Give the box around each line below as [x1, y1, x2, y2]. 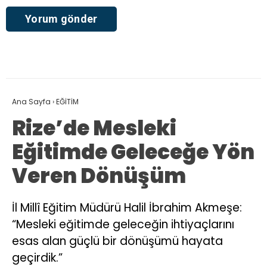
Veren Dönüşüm [12, 162, 186, 191]
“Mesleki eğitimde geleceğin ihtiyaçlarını [12, 216, 234, 233]
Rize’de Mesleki [12, 114, 176, 143]
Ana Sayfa [12, 97, 51, 107]
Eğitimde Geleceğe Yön [12, 138, 254, 167]
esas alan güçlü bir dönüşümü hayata [12, 233, 223, 250]
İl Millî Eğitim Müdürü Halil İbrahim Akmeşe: [12, 200, 242, 216]
